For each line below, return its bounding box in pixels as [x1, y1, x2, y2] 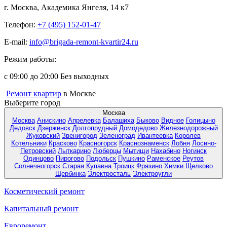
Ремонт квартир [6, 89, 61, 98]
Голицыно [185, 117, 215, 125]
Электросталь [88, 170, 131, 178]
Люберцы [93, 147, 121, 155]
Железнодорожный [159, 124, 218, 132]
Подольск [86, 155, 116, 163]
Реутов [182, 155, 204, 163]
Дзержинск [37, 124, 70, 132]
